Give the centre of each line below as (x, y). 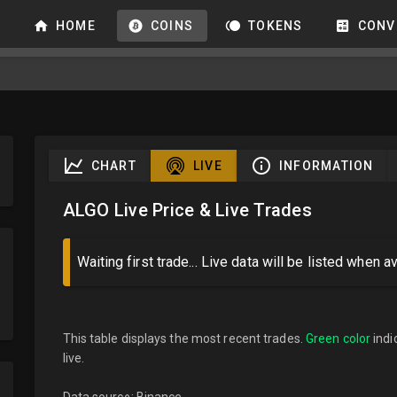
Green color (338, 339)
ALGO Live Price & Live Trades (187, 210)
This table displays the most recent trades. (184, 339)
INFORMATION (326, 166)
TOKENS (276, 25)
